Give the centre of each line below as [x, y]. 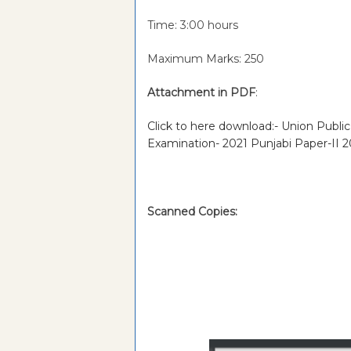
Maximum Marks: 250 [206, 59]
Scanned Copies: [192, 212]
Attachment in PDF [201, 92]
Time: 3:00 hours [193, 25]
